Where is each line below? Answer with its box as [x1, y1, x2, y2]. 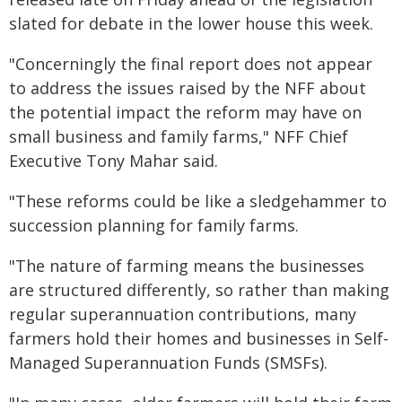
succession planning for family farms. [9, 214, 299, 236]
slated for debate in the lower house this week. [9, 13, 373, 34]
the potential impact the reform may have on [9, 101, 362, 123]
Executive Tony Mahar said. [9, 150, 218, 171]
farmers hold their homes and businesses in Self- [9, 328, 389, 349]
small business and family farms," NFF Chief [9, 126, 348, 147]
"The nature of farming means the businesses [9, 255, 364, 276]
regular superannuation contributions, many [9, 303, 356, 325]
